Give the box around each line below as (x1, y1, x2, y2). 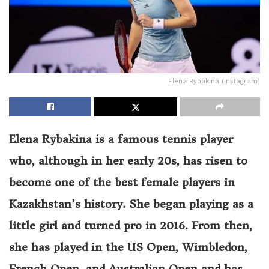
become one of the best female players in (9, 175, 235, 189)
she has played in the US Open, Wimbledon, (9, 240, 247, 254)
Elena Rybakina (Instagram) (168, 77, 260, 85)
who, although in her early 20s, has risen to (9, 153, 247, 168)
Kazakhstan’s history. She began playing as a (9, 196, 253, 211)
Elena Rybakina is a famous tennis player (9, 131, 233, 146)
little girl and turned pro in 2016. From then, (9, 218, 252, 232)
